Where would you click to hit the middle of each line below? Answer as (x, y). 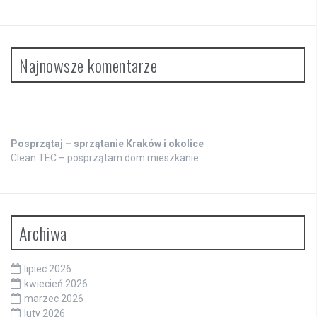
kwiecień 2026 (56, 283)
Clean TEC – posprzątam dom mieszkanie (105, 157)
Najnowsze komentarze (88, 65)
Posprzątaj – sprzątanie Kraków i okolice (107, 143)
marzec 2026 (54, 298)
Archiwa (43, 232)
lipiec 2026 (48, 269)
